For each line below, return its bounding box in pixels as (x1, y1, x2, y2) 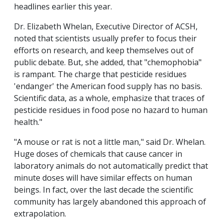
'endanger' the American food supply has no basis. (14, 81, 202, 92)
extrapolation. (14, 208, 66, 220)
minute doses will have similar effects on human (14, 172, 192, 184)
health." (14, 116, 42, 128)
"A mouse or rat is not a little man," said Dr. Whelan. (14, 136, 206, 148)
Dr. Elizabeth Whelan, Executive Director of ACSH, (14, 21, 198, 32)
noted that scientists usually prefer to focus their (14, 33, 197, 44)
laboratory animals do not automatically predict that (14, 160, 208, 172)
